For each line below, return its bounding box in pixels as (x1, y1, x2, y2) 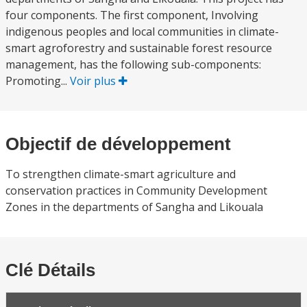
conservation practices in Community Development (5, 183, 267, 198)
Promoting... (5, 73, 70, 88)
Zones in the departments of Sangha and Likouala (5, 199, 263, 214)
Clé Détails (5, 260, 95, 280)
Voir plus (70, 73, 119, 88)
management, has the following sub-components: (5, 57, 261, 72)
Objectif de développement (5, 134, 231, 154)
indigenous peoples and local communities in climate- (5, 24, 279, 39)
